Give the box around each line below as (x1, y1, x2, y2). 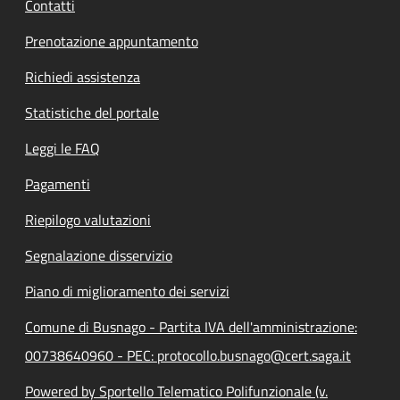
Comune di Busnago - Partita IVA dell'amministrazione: (25, 315, 357, 337)
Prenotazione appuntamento (25, 29, 198, 52)
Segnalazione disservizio (25, 244, 172, 266)
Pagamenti (25, 172, 90, 195)
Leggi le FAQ (25, 137, 100, 159)
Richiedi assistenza (25, 65, 140, 87)
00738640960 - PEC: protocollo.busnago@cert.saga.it (25, 344, 351, 366)
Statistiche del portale (25, 101, 159, 123)
